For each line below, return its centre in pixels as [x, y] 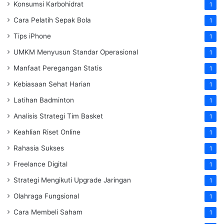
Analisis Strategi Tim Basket [58, 116]
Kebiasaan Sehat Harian [52, 84]
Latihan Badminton [44, 100]
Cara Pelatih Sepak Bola [52, 20]
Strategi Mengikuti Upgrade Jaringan [72, 180]
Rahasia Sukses [39, 148]
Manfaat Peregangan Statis [58, 68]
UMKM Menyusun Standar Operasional [76, 52]
